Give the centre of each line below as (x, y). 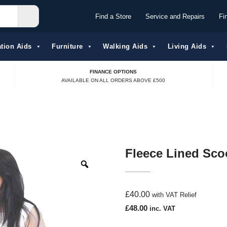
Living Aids (187, 46)
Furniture (67, 46)
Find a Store (113, 16)
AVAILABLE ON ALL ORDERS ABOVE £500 (113, 80)
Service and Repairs (175, 16)
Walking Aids (125, 46)
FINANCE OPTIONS (113, 71)
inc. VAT (162, 209)
